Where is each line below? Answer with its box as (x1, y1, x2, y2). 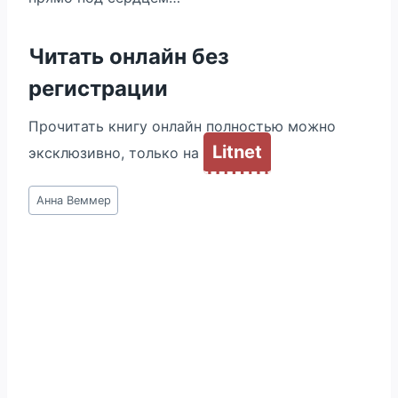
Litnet (212, 141, 262, 163)
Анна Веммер (36, 193, 111, 207)
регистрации (28, 76, 168, 101)
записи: (28, 204, 81, 222)
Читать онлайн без (28, 44, 229, 69)
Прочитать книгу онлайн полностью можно (28, 117, 336, 135)
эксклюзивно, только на (28, 144, 203, 162)
